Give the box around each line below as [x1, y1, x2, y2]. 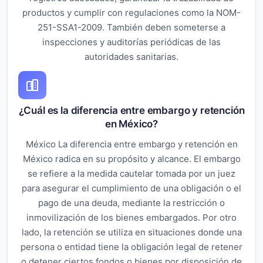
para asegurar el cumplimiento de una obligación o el [22, 182, 241, 194]
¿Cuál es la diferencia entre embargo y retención [18, 104, 245, 116]
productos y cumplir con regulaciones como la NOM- [22, 6, 241, 18]
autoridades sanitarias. [85, 50, 178, 62]
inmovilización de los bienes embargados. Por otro [26, 211, 237, 223]
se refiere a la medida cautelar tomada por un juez [28, 167, 235, 179]
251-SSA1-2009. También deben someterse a [38, 21, 225, 33]
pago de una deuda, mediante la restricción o [38, 197, 225, 208]
